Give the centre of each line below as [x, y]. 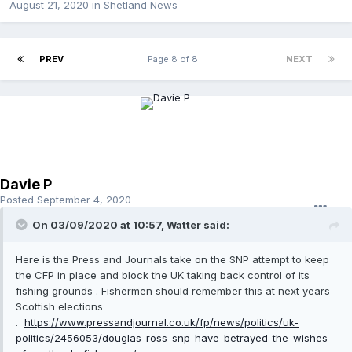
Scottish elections [59, 307]
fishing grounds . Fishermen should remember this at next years [173, 291]
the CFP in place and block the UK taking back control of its [163, 275]
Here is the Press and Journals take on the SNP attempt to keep [172, 260]
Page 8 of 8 [175, 59]
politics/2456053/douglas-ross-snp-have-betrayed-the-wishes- [174, 338]
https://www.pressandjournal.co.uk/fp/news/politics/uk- [161, 323]
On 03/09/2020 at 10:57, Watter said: [131, 225]
